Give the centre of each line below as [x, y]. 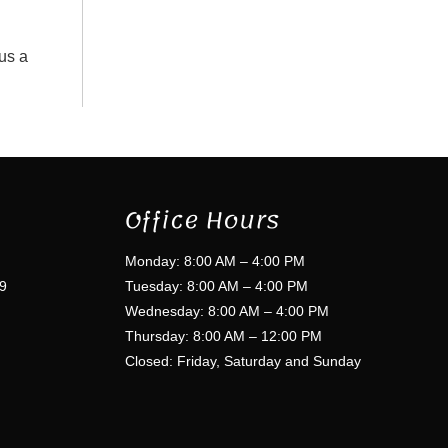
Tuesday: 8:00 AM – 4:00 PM [216, 285]
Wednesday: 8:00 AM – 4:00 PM [227, 310]
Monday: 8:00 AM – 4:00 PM [215, 260]
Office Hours [202, 219]
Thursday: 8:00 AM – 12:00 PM [223, 335]
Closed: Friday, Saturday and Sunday [243, 360]
